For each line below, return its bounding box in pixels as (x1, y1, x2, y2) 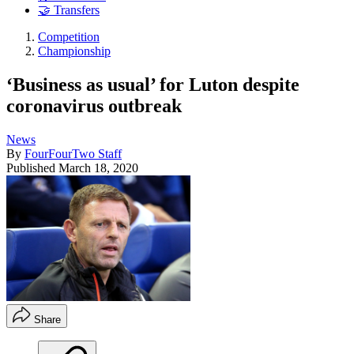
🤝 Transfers (38, 3, 100, 17)
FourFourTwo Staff (24, 146, 122, 160)
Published (6, 160, 58, 175)
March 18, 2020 (58, 160, 138, 175)
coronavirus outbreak (6, 95, 182, 116)
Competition (38, 30, 100, 44)
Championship (38, 44, 111, 58)
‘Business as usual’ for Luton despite (6, 73, 299, 95)
